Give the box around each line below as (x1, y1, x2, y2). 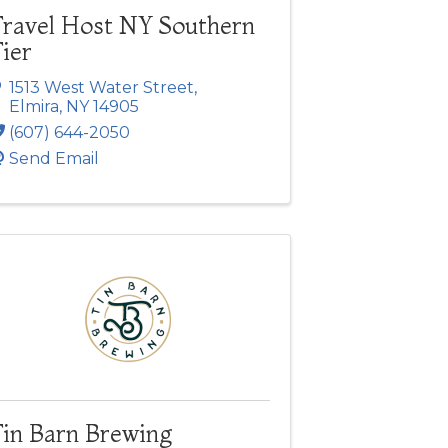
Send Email (8, 148, 99, 168)
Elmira (8, 96, 59, 116)
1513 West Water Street (8, 77, 194, 97)
